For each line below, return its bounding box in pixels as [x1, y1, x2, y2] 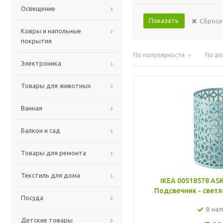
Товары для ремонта [21, 149, 86, 156]
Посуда [21, 194, 43, 201]
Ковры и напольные [21, 27, 81, 34]
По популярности [133, 52, 185, 58]
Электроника [21, 60, 61, 67]
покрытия [21, 37, 52, 44]
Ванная [21, 105, 42, 111]
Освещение [21, 5, 55, 12]
